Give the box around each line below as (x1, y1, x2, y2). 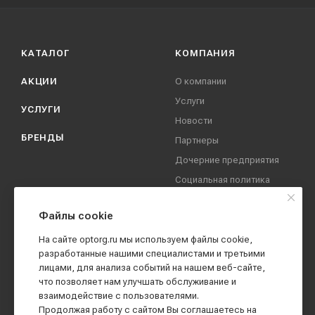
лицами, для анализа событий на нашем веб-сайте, (39, 262, 265, 273)
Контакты (175, 267, 217, 278)
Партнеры (175, 135, 219, 146)
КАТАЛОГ (21, 48, 70, 58)
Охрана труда (175, 208, 235, 219)
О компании (175, 76, 227, 86)
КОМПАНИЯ (175, 48, 236, 58)
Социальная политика (175, 174, 271, 185)
